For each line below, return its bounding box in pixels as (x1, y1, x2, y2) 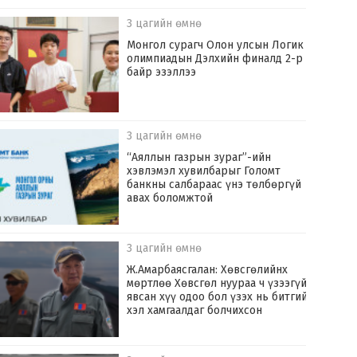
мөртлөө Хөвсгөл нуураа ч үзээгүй (127, 277, 308, 291)
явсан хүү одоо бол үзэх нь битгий (127, 290, 308, 304)
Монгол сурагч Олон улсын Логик (127, 38, 304, 53)
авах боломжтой (127, 191, 214, 206)
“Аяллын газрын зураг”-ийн (127, 151, 272, 165)
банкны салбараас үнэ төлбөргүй (127, 178, 302, 192)
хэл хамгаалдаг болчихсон (127, 304, 263, 318)
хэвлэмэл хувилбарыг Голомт (127, 164, 281, 178)
